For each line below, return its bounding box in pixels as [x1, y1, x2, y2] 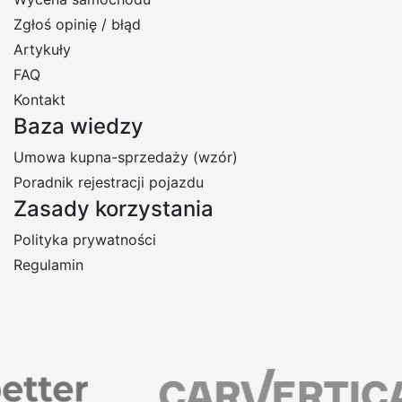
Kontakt [13, 91, 66, 109]
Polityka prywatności [13, 231, 156, 249]
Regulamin [13, 256, 83, 275]
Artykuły [13, 40, 71, 59]
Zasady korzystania [13, 196, 214, 223]
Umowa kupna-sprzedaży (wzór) [13, 148, 238, 167]
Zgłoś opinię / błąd [13, 15, 141, 34]
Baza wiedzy [13, 113, 144, 140]
